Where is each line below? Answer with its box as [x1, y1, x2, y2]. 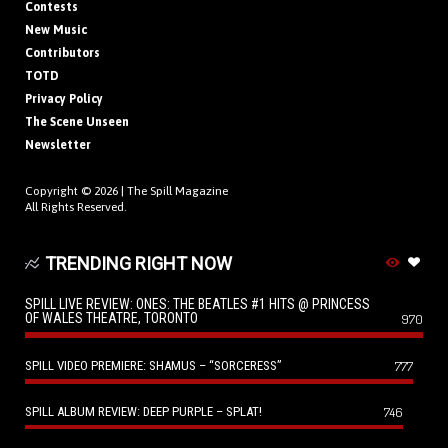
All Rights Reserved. [25, 200, 127, 215]
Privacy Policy [25, 92, 103, 107]
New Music [25, 23, 87, 38]
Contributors [25, 46, 100, 61]
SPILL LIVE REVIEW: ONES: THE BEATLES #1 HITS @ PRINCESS [25, 296, 370, 313]
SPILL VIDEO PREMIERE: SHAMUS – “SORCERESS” [25, 358, 282, 374]
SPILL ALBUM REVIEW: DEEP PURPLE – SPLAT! [25, 404, 262, 420]
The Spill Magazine [127, 184, 228, 199]
